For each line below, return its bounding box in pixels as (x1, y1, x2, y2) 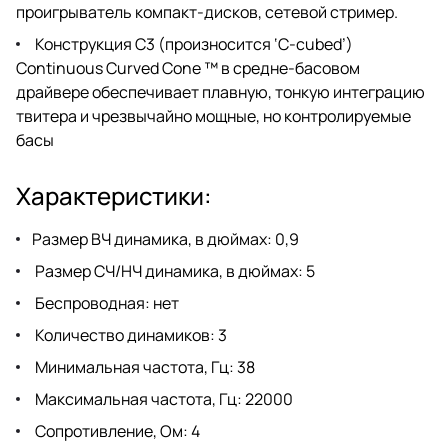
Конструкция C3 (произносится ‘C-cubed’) (32, 32, 353, 55)
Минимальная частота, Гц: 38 (32, 355, 255, 378)
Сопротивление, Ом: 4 (32, 419, 200, 442)
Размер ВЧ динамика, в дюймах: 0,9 (32, 227, 299, 250)
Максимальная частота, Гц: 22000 (32, 387, 293, 410)
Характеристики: (16, 178, 212, 212)
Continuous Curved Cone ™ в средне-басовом (16, 56, 360, 79)
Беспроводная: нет (32, 291, 179, 314)
